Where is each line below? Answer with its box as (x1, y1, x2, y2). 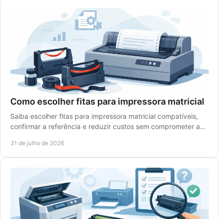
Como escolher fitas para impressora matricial (10, 96, 204, 107)
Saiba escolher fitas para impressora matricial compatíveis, (10, 112, 198, 120)
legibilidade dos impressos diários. (10, 132, 120, 141)
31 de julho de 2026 (10, 139, 64, 147)
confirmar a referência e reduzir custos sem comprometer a (10, 122, 200, 131)
